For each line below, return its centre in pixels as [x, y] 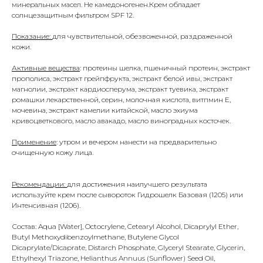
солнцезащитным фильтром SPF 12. [73, 15]
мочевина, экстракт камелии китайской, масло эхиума [105, 110]
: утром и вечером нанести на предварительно [136, 142]
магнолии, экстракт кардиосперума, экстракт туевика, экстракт [120, 89]
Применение [34, 142]
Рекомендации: [39, 184]
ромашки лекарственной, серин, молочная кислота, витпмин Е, [121, 100]
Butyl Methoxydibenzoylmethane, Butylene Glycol [95, 237]
